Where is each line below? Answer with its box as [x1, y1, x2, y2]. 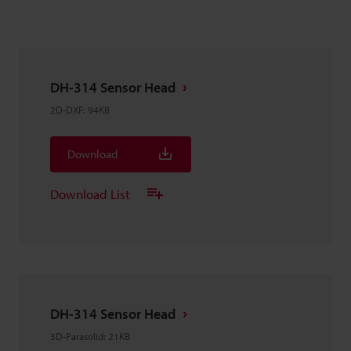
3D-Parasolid [50, 330, 103, 342]
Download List [50, 185, 130, 202]
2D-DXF [50, 103, 83, 116]
